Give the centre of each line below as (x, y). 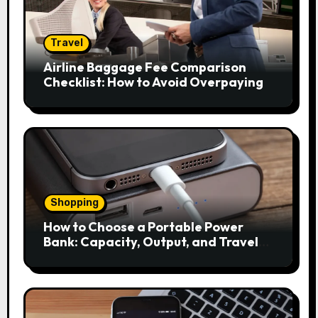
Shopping (74, 203)
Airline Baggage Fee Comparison (144, 67)
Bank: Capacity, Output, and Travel (150, 242)
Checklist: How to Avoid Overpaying (153, 82)
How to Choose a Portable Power (143, 227)
